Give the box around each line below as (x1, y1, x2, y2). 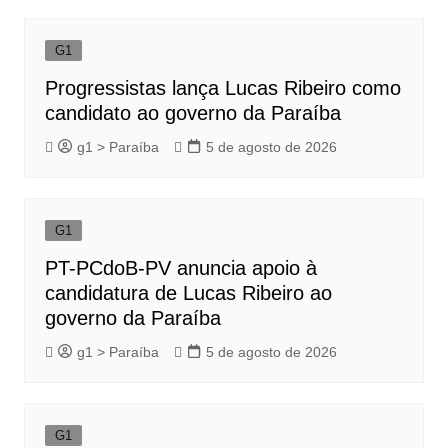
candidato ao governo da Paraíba (44, 102, 341, 125)
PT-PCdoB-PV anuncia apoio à (44, 257, 317, 280)
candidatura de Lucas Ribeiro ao (44, 282, 332, 305)
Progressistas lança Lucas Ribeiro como (44, 77, 401, 100)
